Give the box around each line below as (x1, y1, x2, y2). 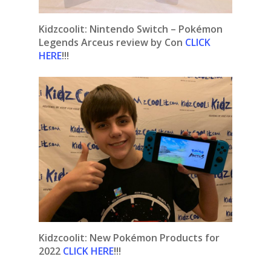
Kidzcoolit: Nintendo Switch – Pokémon (39, 22, 223, 36)
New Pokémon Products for (90, 231, 220, 245)
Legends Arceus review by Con (39, 36, 185, 50)
